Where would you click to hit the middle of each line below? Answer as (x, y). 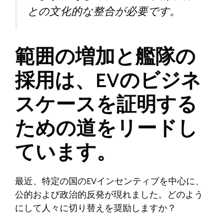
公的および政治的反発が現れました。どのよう (109, 195)
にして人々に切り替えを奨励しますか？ (96, 209)
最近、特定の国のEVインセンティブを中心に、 (110, 182)
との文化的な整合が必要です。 (104, 12)
